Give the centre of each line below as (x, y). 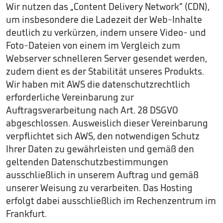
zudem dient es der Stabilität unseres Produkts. (105, 71)
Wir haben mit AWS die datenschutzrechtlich (98, 84)
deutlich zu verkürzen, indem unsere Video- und (106, 32)
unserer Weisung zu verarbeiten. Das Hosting (99, 188)
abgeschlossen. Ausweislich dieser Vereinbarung (107, 123)
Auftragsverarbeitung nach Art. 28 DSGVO (92, 110)
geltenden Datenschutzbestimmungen (87, 162)
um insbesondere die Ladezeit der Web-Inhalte (104, 19)
